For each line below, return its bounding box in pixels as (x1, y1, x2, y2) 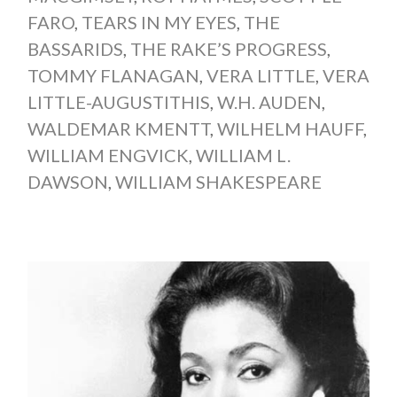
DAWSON (27, 170, 108, 192)
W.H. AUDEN (216, 90, 322, 113)
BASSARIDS (27, 37, 123, 59)
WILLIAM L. (195, 144, 291, 166)
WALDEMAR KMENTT (27, 117, 210, 139)
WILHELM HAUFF (216, 117, 363, 139)
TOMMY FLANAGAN (27, 64, 199, 86)
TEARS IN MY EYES (81, 11, 237, 33)
